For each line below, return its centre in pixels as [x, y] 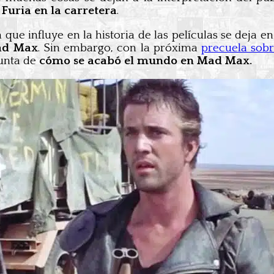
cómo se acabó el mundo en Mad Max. [146, 61]
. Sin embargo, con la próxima [119, 48]
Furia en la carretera [59, 10]
